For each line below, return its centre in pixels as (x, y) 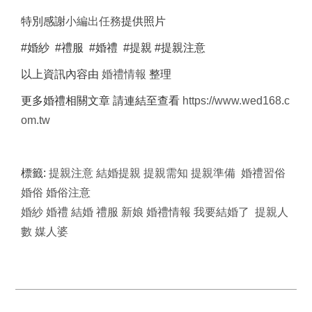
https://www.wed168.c (236, 100)
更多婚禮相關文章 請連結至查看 (102, 100)
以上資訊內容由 (61, 74)
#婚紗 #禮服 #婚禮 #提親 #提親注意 (113, 47)
